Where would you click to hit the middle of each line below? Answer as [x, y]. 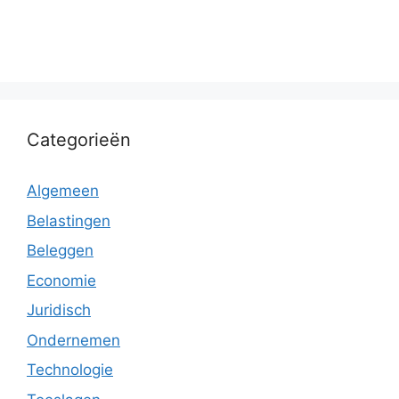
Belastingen [69, 220]
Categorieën [79, 140]
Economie [61, 280]
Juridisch [59, 310]
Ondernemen [73, 340]
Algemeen [63, 191]
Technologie [70, 370]
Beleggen [60, 250]
